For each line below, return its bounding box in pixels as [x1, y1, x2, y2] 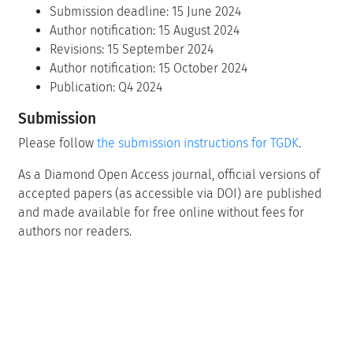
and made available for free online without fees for [18, 205, 304, 221]
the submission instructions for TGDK [97, 136, 299, 151]
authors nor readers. [18, 224, 132, 240]
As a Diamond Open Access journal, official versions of [18, 167, 320, 183]
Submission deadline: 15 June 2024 [50, 4, 241, 20]
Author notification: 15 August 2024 [50, 23, 240, 39]
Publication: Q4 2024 [50, 80, 162, 95]
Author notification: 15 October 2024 [50, 61, 247, 76]
